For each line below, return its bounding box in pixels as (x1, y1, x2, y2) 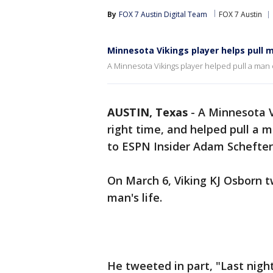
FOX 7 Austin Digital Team (119, 9, 207, 19)
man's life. (107, 190, 162, 205)
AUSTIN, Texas (107, 105, 188, 119)
